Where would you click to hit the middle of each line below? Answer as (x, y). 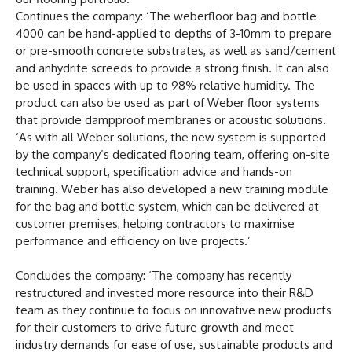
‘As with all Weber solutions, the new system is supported (171, 137)
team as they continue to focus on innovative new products (174, 310)
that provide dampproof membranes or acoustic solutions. (171, 119)
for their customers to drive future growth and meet (155, 327)
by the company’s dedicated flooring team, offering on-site (173, 154)
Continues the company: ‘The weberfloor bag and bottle (166, 16)
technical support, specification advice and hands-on (154, 171)
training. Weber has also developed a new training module (172, 189)
